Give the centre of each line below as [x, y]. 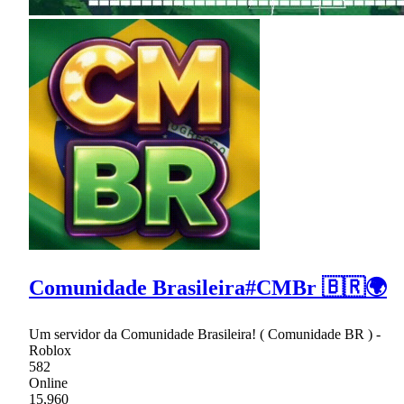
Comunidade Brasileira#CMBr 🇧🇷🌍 [208, 287]
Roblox [50, 350]
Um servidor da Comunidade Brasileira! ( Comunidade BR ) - [205, 334]
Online [48, 382]
